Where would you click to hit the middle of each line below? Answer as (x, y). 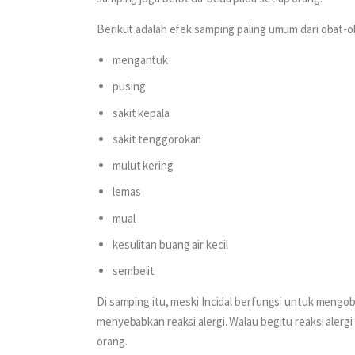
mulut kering (143, 166)
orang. (115, 342)
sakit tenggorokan (157, 139)
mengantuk (141, 60)
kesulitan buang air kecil (170, 244)
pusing (129, 86)
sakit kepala (141, 113)
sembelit (134, 271)
